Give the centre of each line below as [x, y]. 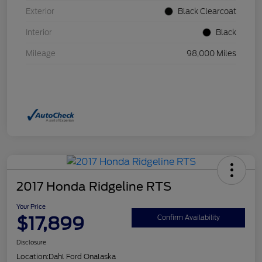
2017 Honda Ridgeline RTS [94, 187]
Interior [39, 33]
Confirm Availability [188, 217]
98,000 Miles [211, 54]
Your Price [31, 207]
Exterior [40, 12]
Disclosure [31, 242]
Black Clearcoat [207, 12]
